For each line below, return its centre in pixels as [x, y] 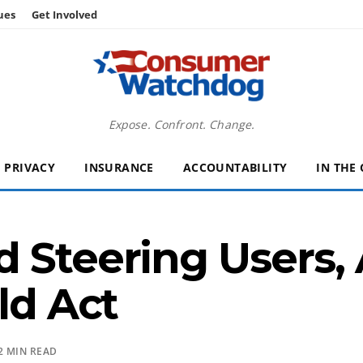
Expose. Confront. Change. [181, 124]
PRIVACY [30, 167]
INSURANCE [119, 167]
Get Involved [64, 15]
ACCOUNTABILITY [235, 167]
